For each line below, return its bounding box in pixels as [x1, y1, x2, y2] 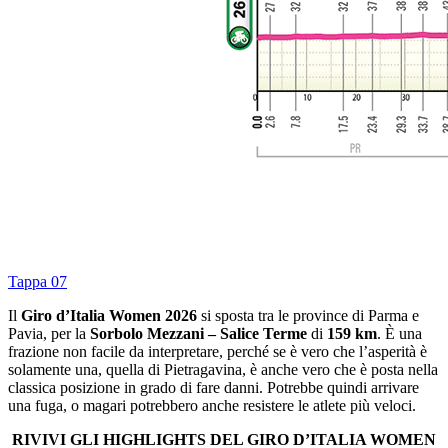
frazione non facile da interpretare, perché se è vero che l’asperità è [8, 343, 427, 361]
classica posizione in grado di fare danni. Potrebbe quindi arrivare [8, 379, 419, 397]
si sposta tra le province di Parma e [197, 307, 419, 325]
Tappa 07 [8, 273, 67, 291]
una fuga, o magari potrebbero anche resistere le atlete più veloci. [8, 397, 416, 415]
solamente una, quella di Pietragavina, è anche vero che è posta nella [8, 361, 438, 379]
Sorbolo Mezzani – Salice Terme [90, 325, 307, 343]
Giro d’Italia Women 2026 [21, 307, 197, 325]
